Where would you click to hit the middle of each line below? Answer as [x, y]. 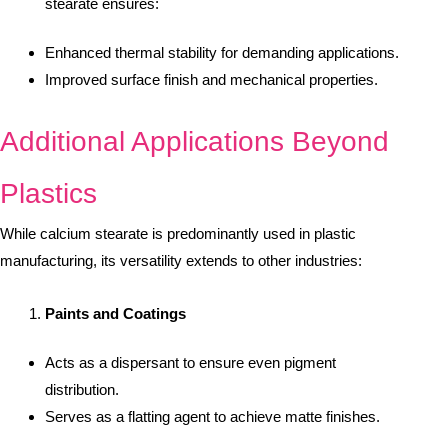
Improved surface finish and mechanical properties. [211, 79]
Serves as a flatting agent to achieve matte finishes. [212, 417]
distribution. [82, 390]
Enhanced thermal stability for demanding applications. [222, 52]
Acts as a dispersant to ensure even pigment [190, 363]
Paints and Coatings [115, 313]
